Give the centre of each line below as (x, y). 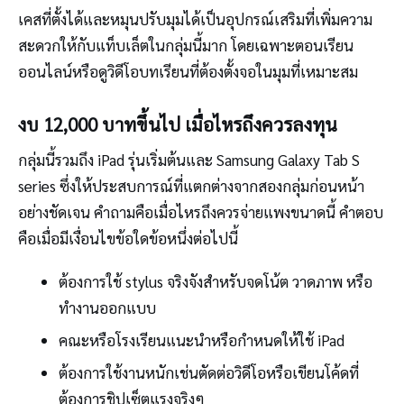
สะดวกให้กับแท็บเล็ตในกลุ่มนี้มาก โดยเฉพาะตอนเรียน (186, 46)
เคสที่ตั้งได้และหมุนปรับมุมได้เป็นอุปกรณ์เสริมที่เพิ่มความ (195, 19)
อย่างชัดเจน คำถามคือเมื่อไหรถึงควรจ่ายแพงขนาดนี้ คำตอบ (201, 212)
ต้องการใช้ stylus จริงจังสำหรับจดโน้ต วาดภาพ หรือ (215, 281)
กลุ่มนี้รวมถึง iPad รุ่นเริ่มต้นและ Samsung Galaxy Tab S (189, 160)
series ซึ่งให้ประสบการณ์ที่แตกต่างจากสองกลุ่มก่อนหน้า (191, 186)
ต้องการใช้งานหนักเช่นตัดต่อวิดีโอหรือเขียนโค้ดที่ (208, 372)
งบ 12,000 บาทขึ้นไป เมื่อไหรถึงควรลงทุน (178, 124)
